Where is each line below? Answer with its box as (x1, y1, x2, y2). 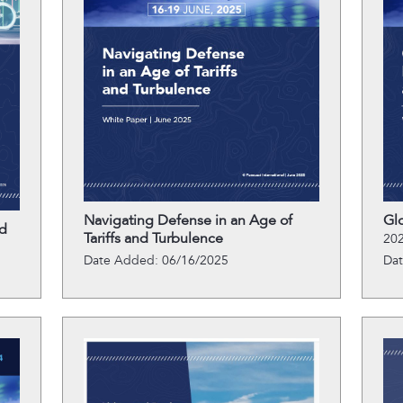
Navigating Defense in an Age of (83, 211, 292, 229)
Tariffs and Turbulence (83, 229, 223, 247)
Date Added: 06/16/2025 (83, 253, 228, 268)
